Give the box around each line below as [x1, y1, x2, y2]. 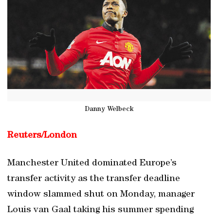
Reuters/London [7, 131, 77, 141]
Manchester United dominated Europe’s [7, 159, 177, 168]
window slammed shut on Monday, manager [7, 190, 195, 200]
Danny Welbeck [84, 106, 134, 113]
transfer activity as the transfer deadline [7, 174, 180, 184]
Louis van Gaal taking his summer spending [7, 205, 194, 215]
